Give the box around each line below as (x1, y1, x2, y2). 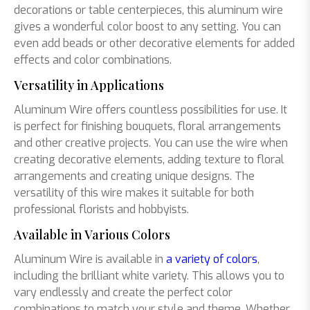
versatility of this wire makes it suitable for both (14, 185, 254, 200)
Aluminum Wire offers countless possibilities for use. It (14, 102, 287, 117)
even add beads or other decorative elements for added (14, 36, 295, 51)
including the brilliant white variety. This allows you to (14, 268, 284, 283)
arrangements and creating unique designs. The (14, 169, 255, 183)
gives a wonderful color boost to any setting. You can (14, 19, 281, 34)
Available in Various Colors (14, 226, 170, 243)
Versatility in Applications (14, 77, 164, 93)
